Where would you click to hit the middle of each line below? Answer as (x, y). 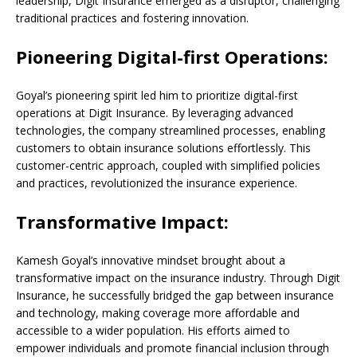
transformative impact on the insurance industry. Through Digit (178, 278)
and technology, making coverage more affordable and (158, 313)
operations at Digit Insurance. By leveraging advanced (155, 113)
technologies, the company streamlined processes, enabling (171, 130)
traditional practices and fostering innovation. (132, 18)
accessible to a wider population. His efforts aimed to (153, 330)
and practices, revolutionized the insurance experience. (157, 183)
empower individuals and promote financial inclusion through (173, 348)
